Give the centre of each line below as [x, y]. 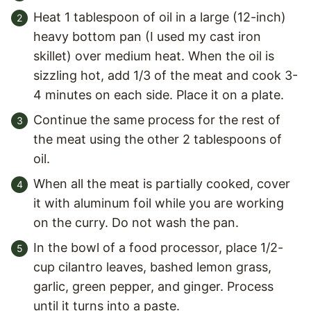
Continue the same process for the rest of [157, 120]
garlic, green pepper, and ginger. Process [153, 286]
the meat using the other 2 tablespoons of [158, 139]
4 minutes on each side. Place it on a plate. [159, 95]
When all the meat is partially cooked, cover [162, 184]
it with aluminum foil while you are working [159, 203]
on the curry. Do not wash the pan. [136, 222]
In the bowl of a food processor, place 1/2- [158, 247]
